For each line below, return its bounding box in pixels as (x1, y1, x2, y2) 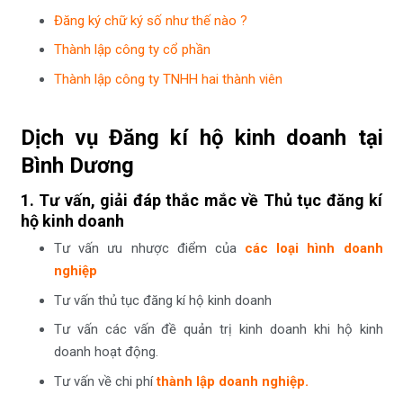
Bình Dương (20, 153, 139, 179)
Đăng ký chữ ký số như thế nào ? (54, 12, 247, 29)
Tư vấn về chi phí (54, 372, 157, 390)
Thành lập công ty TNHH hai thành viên (54, 70, 282, 87)
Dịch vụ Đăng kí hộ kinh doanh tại (20, 125, 383, 151)
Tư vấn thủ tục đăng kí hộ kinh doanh (54, 291, 272, 309)
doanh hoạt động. (54, 344, 158, 361)
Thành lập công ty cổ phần (54, 41, 210, 58)
